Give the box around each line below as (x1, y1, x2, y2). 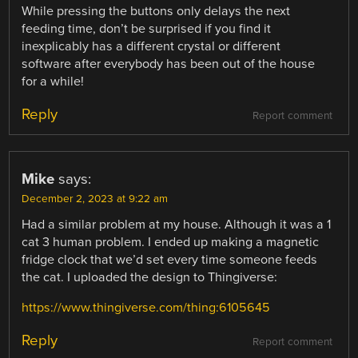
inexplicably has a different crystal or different (22, 38, 281, 54)
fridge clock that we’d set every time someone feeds (22, 251, 318, 268)
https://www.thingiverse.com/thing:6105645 (22, 299, 271, 316)
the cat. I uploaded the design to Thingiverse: (22, 268, 278, 285)
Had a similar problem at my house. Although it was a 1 (22, 216, 332, 233)
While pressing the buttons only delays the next (22, 2, 291, 19)
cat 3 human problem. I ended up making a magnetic (22, 233, 320, 250)
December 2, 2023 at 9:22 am (22, 192, 169, 205)
